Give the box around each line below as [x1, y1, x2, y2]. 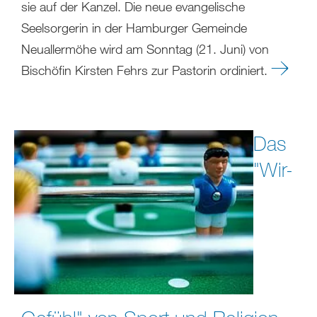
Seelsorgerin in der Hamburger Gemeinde [21, 20, 247, 36]
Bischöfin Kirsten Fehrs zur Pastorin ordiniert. [21, 62, 271, 79]
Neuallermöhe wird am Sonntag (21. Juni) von [21, 41, 269, 57]
